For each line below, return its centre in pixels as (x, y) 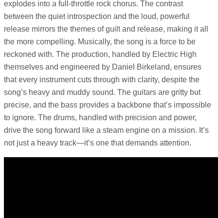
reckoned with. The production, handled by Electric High (100, 54)
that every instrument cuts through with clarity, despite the (102, 80)
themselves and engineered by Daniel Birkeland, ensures (103, 67)
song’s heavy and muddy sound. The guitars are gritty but (102, 92)
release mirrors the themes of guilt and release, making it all (106, 29)
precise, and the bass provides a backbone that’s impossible (108, 105)
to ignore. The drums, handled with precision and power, (100, 118)
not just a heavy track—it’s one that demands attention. (98, 143)
